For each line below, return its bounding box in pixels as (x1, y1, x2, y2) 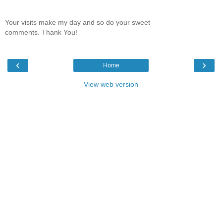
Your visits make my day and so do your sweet (5, 18, 150, 26)
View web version (84, 80, 138, 89)
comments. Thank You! (5, 28, 77, 36)
